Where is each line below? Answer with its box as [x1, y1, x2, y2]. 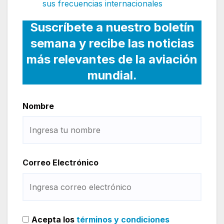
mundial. [87, 67, 137, 82]
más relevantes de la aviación [26, 51, 197, 66]
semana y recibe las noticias [30, 35, 194, 50]
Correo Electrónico [22, 157, 98, 168]
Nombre [22, 100, 54, 111]
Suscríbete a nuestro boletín [29, 19, 194, 34]
